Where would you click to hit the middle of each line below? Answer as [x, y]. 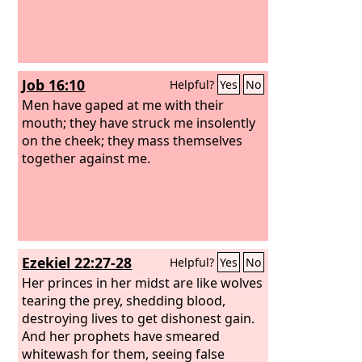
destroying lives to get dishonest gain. [139, 318]
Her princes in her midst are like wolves [143, 282]
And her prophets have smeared [121, 336]
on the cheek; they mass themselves [133, 140]
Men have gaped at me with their [123, 105]
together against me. [86, 158]
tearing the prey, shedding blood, [124, 300]
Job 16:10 [54, 85]
